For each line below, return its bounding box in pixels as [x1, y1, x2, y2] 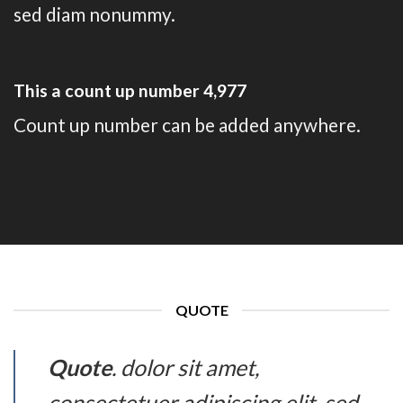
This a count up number [13, 79, 203, 101]
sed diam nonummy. [13, 2, 175, 25]
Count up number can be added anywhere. [13, 113, 361, 137]
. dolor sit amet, [112, 354, 259, 381]
